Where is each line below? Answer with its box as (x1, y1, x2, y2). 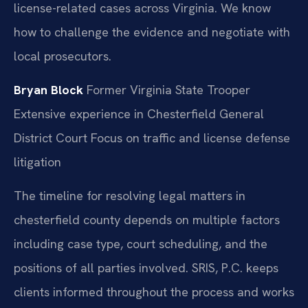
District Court (14, 129, 87, 146)
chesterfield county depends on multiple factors (14, 212, 280, 228)
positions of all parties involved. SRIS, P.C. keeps (14, 260, 278, 276)
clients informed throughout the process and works (14, 284, 294, 300)
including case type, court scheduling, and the (14, 236, 267, 252)
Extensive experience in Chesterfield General (14, 105, 264, 122)
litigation (14, 153, 61, 170)
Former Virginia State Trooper (83, 81, 250, 98)
